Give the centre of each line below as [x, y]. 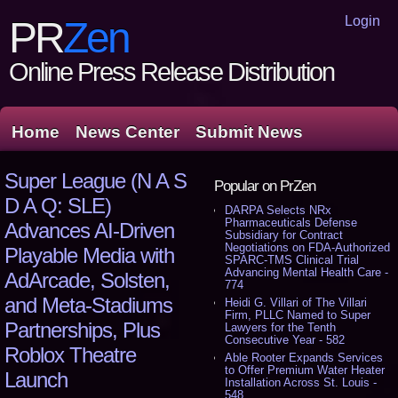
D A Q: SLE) [58, 206]
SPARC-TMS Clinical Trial [292, 260]
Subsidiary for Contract [284, 235]
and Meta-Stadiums [88, 305]
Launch [36, 380]
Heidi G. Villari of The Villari [296, 302]
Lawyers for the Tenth [281, 327]
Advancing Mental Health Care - [307, 272]
